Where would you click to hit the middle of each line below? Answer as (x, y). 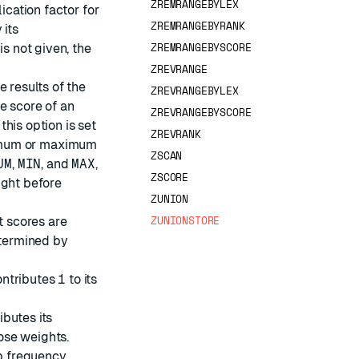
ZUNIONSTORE (186, 220)
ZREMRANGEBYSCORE (201, 47)
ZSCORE (170, 177)
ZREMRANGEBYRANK (198, 26)
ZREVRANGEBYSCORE (201, 112)
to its (82, 279)
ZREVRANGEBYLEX (195, 91)
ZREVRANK (176, 134)
